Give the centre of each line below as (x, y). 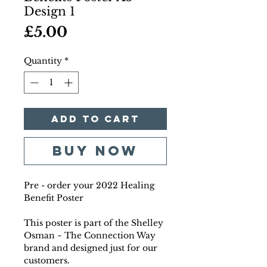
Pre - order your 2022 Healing (89, 185)
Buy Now (95, 151)
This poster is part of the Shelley (94, 223)
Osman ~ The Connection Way (90, 235)
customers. (47, 260)
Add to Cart (95, 119)
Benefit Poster (54, 198)
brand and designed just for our (91, 248)
